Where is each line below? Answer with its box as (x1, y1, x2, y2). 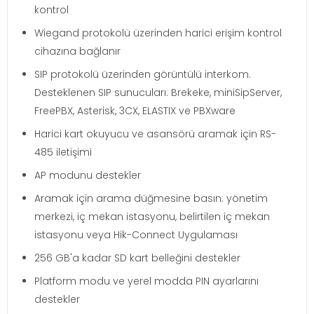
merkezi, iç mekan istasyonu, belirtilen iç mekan (34, 209, 270, 224)
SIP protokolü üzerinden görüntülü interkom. (34, 67, 251, 81)
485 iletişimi (34, 144, 92, 159)
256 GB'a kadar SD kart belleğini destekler (34, 250, 240, 265)
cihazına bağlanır (34, 43, 121, 58)
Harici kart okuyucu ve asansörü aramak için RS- (34, 126, 276, 141)
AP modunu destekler (34, 168, 141, 182)
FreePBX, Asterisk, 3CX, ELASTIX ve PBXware (34, 103, 235, 118)
